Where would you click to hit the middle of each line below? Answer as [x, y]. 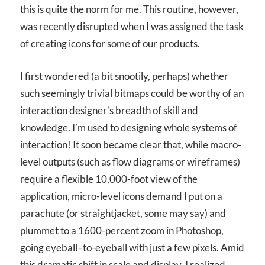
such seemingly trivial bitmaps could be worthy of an [132, 93]
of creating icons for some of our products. [110, 44]
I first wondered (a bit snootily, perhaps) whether [124, 76]
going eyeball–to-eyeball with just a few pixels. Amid [132, 247]
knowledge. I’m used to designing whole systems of [129, 127]
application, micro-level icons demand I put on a [121, 196]
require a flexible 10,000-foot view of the [109, 179]
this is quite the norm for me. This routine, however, [129, 9]
